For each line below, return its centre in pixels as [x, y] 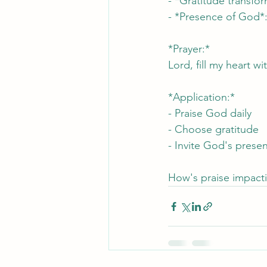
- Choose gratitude [213, 129]
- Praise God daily [210, 113]
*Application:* [201, 97]
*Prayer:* [189, 49]
